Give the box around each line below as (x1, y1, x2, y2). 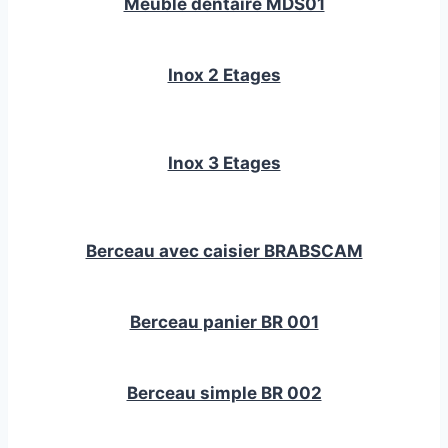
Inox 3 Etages (167, 153, 281, 174)
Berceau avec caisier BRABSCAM (85, 241, 363, 262)
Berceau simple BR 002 (126, 383, 322, 404)
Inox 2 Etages (167, 65, 281, 86)
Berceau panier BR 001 (129, 312, 319, 333)
